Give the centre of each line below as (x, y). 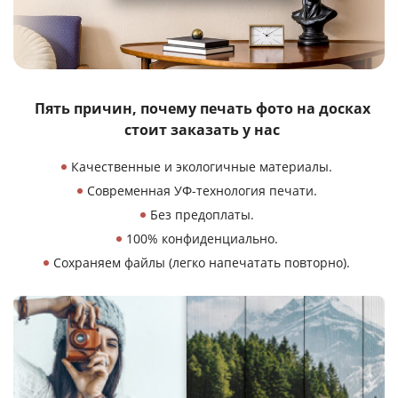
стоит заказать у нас (202, 130)
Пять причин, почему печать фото (165, 108)
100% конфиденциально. (202, 239)
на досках (333, 108)
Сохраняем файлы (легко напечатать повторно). (202, 263)
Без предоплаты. (202, 215)
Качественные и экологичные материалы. (202, 167)
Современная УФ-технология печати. (202, 191)
